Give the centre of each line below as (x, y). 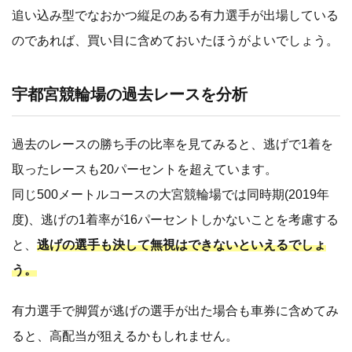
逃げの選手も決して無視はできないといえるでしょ (181, 245)
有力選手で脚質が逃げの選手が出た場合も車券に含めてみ (175, 311)
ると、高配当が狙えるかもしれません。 (125, 336)
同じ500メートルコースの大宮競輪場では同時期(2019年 (170, 195)
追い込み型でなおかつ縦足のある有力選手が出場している (175, 16)
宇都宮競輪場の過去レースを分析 (130, 95)
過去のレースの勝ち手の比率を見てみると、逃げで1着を (172, 145)
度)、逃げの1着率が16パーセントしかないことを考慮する (175, 220)
